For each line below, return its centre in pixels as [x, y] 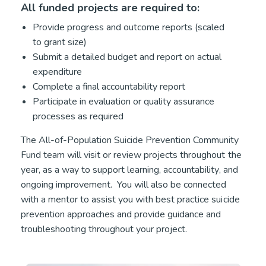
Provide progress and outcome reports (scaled [129, 27]
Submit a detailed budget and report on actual [127, 57]
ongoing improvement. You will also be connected [124, 184]
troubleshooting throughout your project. [105, 229]
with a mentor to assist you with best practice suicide [130, 199]
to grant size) [61, 42]
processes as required [80, 116]
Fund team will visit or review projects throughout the [131, 155]
